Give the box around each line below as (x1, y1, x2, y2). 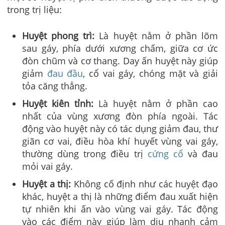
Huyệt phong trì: (22, 29, 95, 42)
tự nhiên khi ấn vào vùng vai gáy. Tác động (22, 202, 218, 215)
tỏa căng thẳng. (22, 79, 87, 92)
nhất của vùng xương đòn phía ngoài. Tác (22, 109, 218, 122)
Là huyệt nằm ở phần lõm (94, 29, 218, 42)
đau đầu (47, 67, 83, 79)
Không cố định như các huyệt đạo (71, 177, 218, 190)
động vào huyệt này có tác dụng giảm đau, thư (22, 122, 218, 135)
